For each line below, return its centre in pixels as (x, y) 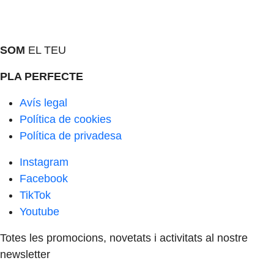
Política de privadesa (71, 136)
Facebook (44, 179)
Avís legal (43, 103)
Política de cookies (65, 119)
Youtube (39, 212)
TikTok (35, 195)
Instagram (44, 162)
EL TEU (46, 50)
